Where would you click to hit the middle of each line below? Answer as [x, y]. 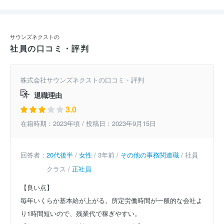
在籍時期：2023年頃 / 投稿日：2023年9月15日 [88, 123]
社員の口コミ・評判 [50, 48]
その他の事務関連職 [150, 155]
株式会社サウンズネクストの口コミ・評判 [82, 80]
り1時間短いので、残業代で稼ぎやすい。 [81, 213]
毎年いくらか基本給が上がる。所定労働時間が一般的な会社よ [111, 200]
